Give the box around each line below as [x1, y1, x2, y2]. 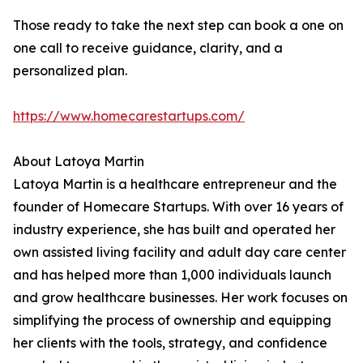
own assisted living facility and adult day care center [13, 244, 346, 260]
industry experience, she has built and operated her [13, 221, 335, 237]
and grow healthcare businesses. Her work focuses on [13, 289, 348, 305]
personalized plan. [13, 62, 127, 79]
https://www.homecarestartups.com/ [13, 108, 245, 124]
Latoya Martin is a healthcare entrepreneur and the [13, 176, 337, 192]
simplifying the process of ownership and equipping [13, 312, 331, 328]
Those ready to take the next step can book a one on [13, 17, 344, 33]
